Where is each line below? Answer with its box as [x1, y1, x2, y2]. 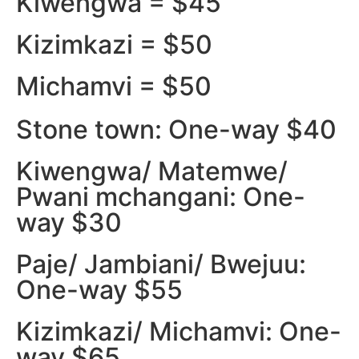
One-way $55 [16, 273, 183, 305]
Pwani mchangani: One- [16, 180, 305, 212]
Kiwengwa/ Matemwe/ [16, 155, 288, 187]
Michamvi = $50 [16, 70, 212, 102]
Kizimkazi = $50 [16, 28, 212, 60]
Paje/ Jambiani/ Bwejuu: [16, 248, 306, 280]
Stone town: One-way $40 [16, 113, 337, 145]
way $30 [16, 206, 122, 238]
